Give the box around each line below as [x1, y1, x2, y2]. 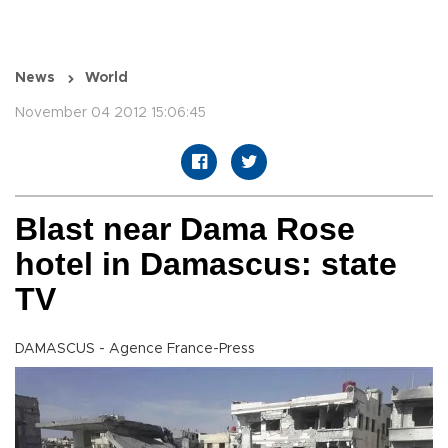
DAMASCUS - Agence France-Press [15, 342, 255, 357]
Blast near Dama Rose [15, 211, 355, 248]
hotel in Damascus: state [15, 246, 397, 283]
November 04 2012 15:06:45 [15, 106, 206, 121]
